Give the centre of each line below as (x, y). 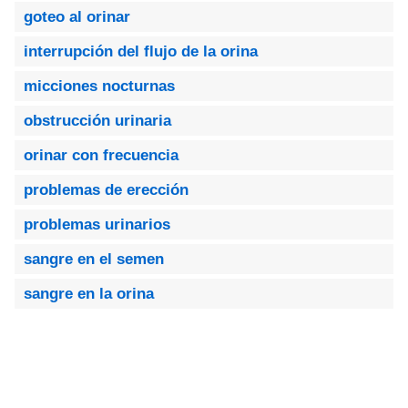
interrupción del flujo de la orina (141, 51)
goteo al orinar (77, 17)
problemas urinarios (97, 224)
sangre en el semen (94, 259)
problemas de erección (106, 190)
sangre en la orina (89, 294)
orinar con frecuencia (101, 155)
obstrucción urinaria (97, 121)
